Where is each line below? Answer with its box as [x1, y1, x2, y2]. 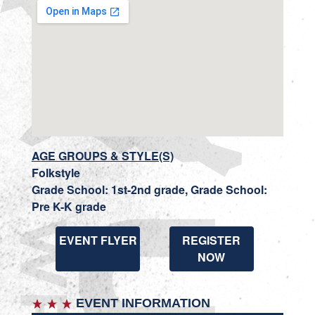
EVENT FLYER [58, 231, 137, 248]
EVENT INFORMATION [72, 295, 210, 310]
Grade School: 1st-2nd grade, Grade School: [31, 181, 267, 198]
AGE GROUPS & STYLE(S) [31, 147, 174, 164]
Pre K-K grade [31, 198, 106, 214]
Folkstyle [31, 164, 80, 181]
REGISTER [182, 231, 241, 248]
